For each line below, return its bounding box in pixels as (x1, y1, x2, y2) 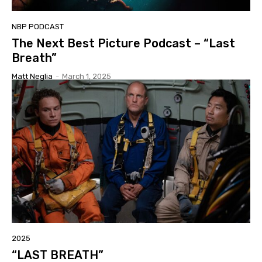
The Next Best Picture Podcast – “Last (12, 36, 235, 50)
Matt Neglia (12, 71, 53, 81)
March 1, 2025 (62, 71, 111, 81)
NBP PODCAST (12, 22, 64, 31)
